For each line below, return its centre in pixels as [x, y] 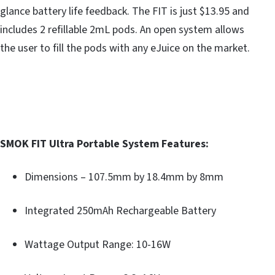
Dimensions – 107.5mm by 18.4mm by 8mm [124, 177]
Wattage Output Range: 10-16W [98, 244]
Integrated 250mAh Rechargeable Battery [120, 211]
